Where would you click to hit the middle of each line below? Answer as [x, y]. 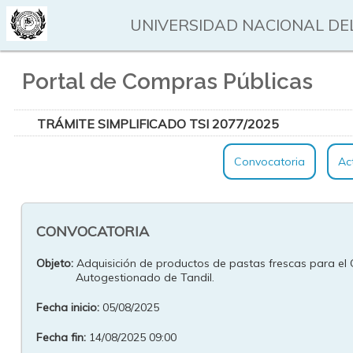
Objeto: [54, 263]
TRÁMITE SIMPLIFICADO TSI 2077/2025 [158, 124]
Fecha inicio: [67, 307]
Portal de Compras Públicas [167, 82]
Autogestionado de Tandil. [145, 277]
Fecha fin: [61, 337]
